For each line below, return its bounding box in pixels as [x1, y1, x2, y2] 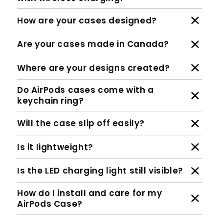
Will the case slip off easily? [17, 117, 145, 130]
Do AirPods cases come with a [17, 84, 154, 96]
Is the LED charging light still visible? [17, 165, 183, 177]
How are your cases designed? [17, 14, 157, 26]
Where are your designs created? [17, 62, 170, 74]
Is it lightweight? [17, 141, 93, 153]
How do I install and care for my [17, 187, 162, 199]
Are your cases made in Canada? [17, 38, 169, 50]
